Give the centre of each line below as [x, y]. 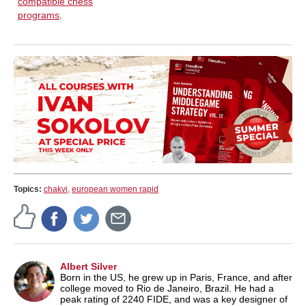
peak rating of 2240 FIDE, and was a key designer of [174, 299]
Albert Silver [88, 266]
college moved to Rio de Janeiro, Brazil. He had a [167, 288]
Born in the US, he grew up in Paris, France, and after [176, 277]
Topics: [29, 189]
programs [38, 15]
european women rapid [115, 189]
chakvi [56, 189]
